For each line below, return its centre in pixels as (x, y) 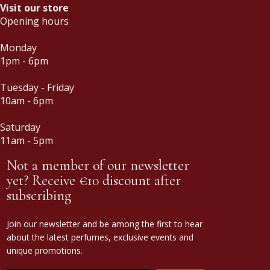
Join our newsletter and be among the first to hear (105, 224)
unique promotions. (45, 250)
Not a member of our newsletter (98, 165)
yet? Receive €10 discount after (94, 180)
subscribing (39, 195)
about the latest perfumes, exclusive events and (100, 237)
